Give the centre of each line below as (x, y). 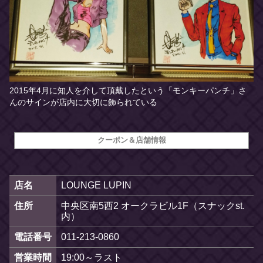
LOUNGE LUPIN (96, 185)
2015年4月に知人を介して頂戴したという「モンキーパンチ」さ (128, 91)
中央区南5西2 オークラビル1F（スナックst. (153, 205)
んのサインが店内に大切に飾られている (83, 103)
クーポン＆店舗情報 (131, 140)
